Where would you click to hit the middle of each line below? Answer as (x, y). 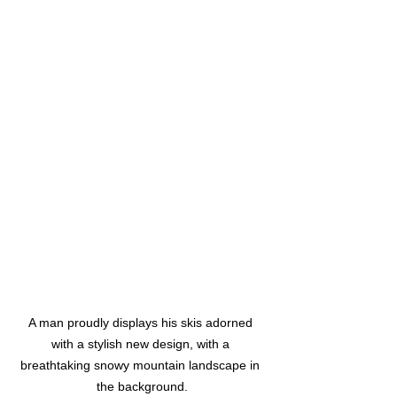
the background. (142, 387)
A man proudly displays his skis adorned (142, 323)
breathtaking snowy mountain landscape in (142, 366)
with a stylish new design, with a (142, 344)
